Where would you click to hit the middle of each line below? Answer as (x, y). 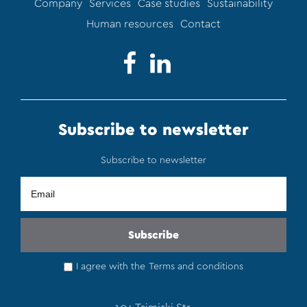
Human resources (130, 24)
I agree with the (111, 267)
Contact (200, 24)
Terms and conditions (196, 267)
